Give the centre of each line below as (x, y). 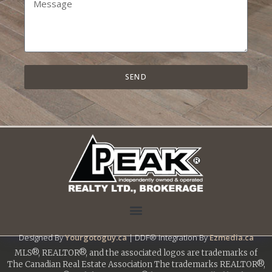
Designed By (42, 238)
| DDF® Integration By (168, 238)
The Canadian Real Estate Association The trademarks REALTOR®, (136, 265)
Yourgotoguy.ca (96, 238)
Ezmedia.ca (231, 238)
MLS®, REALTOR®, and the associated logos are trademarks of (136, 253)
